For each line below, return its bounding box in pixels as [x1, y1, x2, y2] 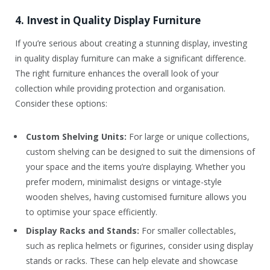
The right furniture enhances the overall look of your [15, 67, 219, 80]
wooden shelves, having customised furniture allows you [26, 190, 246, 202]
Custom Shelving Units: [26, 130, 127, 142]
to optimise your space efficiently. [26, 206, 157, 218]
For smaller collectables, [139, 224, 236, 236]
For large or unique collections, [127, 130, 250, 142]
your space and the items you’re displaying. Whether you [26, 160, 245, 172]
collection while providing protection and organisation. [15, 83, 225, 95]
